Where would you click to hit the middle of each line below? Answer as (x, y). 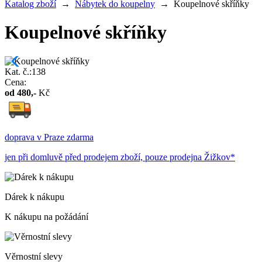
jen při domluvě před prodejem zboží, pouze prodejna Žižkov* (120, 157)
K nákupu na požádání (46, 216)
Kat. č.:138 (25, 71)
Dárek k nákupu (35, 196)
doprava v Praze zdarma (49, 137)
